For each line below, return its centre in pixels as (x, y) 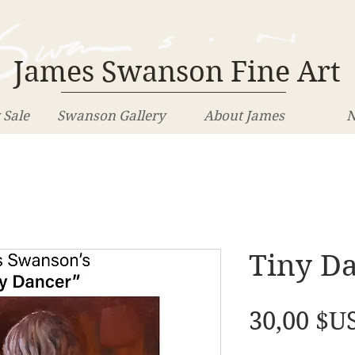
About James (244, 115)
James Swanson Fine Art (177, 71)
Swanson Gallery (111, 115)
